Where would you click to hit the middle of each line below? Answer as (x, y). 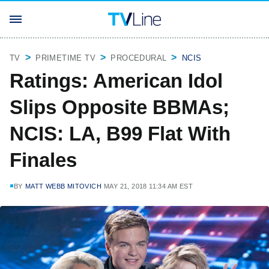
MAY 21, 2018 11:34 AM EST (149, 186)
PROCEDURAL (139, 58)
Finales (43, 160)
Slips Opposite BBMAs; (119, 107)
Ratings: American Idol (116, 81)
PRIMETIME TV (66, 58)
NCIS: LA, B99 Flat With (120, 134)
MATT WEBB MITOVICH (63, 186)
